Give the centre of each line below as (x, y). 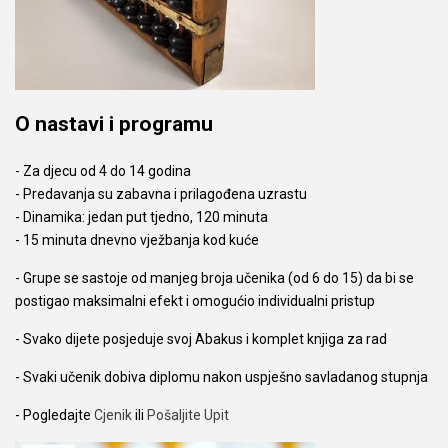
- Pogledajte (54, 414)
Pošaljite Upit (188, 414)
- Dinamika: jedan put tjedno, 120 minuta (141, 216)
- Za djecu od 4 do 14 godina (103, 170)
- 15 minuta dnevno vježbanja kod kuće (137, 239)
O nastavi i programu (114, 124)
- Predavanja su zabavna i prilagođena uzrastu (161, 193)
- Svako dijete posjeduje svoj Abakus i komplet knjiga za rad (201, 338)
